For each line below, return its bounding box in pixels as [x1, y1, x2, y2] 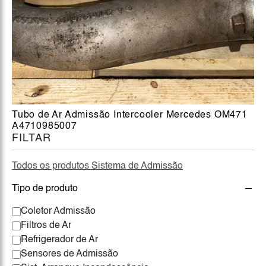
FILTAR [12, 133, 51, 144]
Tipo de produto [12, 183, 78, 194]
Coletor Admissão [21, 207, 96, 216]
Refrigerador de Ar [21, 235, 98, 245]
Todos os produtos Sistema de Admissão [12, 161, 183, 171]
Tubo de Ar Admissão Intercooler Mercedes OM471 [12, 110, 248, 120]
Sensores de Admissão [21, 249, 118, 259]
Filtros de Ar [21, 221, 71, 230]
